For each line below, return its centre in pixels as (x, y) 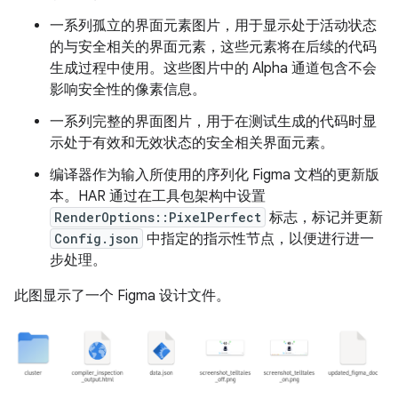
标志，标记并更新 (324, 218)
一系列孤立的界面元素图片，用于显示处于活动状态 (213, 26)
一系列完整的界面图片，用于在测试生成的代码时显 (213, 122)
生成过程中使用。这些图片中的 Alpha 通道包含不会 (213, 69)
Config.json (96, 239)
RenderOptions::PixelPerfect (158, 218)
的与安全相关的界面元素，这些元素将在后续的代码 (213, 48)
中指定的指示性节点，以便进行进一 (259, 239)
